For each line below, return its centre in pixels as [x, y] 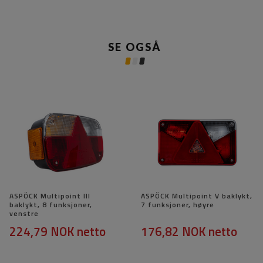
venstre [24, 214]
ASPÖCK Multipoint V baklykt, [197, 196]
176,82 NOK [173, 232]
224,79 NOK [42, 232]
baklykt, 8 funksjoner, [51, 205]
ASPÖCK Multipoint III [50, 196]
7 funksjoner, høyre [178, 205]
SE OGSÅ [134, 47]
